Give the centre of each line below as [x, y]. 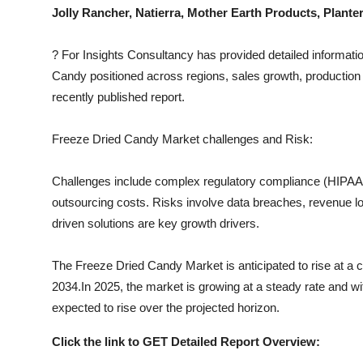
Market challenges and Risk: [236, 139]
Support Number [64, 93]
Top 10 [33, 14]
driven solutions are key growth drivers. [156, 223]
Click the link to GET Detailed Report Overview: [186, 342]
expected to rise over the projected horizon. [166, 307]
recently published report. [118, 97]
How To [36, 53]
